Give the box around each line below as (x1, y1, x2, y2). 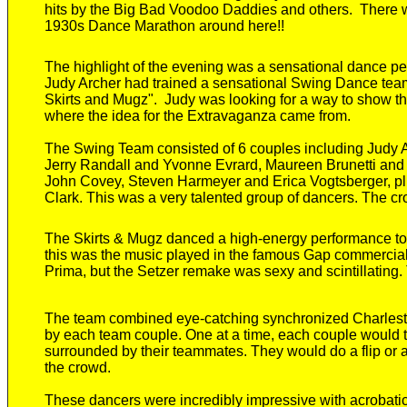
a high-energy (214, 231, 311, 246)
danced (166, 231, 214, 246)
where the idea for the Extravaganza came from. (45, 108, 351, 124)
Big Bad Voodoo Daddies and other (114, 2, 342, 17)
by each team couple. (45, 327, 185, 342)
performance (311, 231, 392, 246)
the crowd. (45, 360, 111, 375)
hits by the (45, 2, 114, 17)
